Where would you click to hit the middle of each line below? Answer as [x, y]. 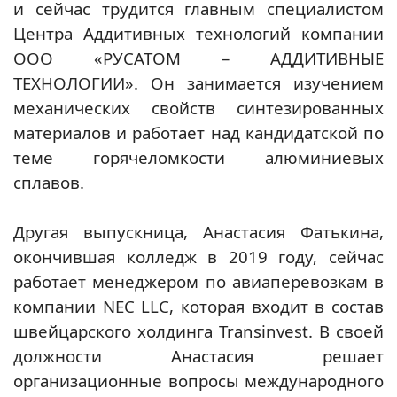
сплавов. [49, 182]
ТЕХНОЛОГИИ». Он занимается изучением [198, 83]
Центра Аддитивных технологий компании [198, 33]
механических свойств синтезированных [198, 108]
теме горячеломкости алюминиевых [198, 157]
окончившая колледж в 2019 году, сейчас [198, 257]
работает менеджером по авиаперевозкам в [198, 281]
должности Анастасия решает [198, 356]
